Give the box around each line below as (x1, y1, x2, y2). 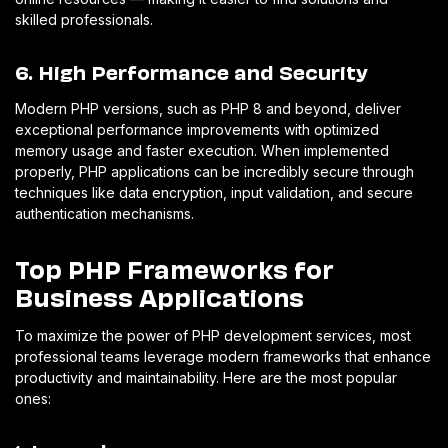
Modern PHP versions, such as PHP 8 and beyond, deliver (15, 99, 401, 117)
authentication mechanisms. (15, 204, 194, 222)
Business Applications (15, 277, 304, 313)
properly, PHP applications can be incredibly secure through (15, 162, 414, 180)
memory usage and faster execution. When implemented (15, 141, 389, 159)
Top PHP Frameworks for (15, 249, 334, 285)
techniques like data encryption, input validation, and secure (15, 183, 413, 201)
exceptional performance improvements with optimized (15, 120, 379, 138)
